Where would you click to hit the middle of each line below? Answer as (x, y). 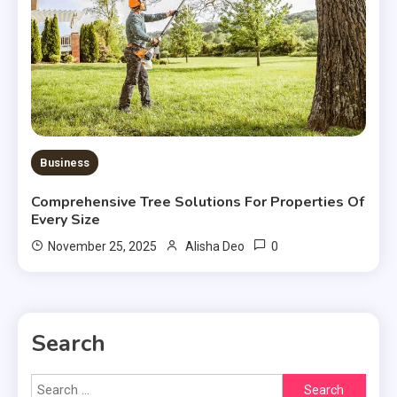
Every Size (66, 220)
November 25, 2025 (103, 247)
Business (65, 163)
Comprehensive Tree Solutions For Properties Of (198, 202)
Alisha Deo (215, 247)
